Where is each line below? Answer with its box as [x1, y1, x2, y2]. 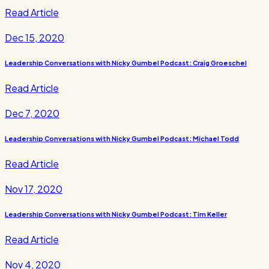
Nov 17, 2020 [5, 182, 62, 195]
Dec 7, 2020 [5, 106, 59, 119]
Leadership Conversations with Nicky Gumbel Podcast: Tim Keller [5, 210, 227, 218]
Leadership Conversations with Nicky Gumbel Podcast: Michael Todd [5, 134, 239, 142]
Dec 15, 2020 [5, 31, 64, 44]
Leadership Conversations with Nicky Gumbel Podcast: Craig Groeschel [5, 58, 247, 67]
